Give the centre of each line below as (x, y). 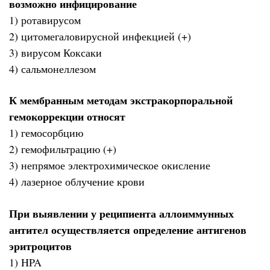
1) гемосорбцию (46, 133)
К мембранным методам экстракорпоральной (121, 100)
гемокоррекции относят (67, 117)
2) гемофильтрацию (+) (63, 149)
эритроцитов (40, 246)
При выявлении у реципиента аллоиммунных (121, 213)
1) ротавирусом (45, 20)
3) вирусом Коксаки (55, 52)
